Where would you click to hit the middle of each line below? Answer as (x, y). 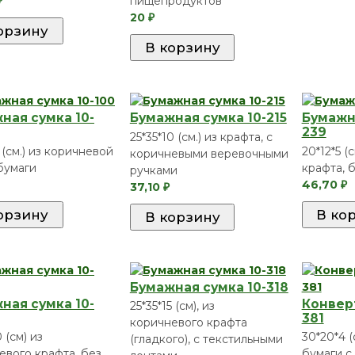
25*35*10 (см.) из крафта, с (201, 137)
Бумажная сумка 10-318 (209, 287)
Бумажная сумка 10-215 (208, 118)
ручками (153, 170)
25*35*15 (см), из (172, 306)
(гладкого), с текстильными (206, 340)
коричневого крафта (188, 323)
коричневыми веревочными (209, 153)
